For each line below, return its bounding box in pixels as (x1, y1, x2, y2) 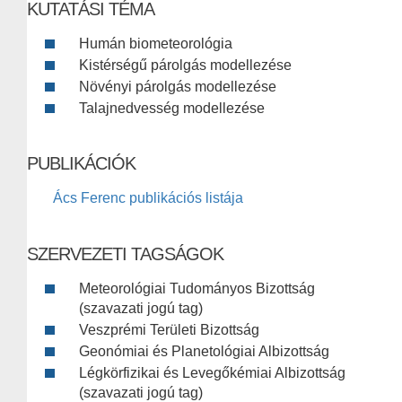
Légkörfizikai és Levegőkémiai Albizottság (79, 365, 345, 381)
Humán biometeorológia (79, 36, 232, 52)
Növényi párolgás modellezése (79, 79, 276, 95)
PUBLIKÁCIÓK (27, 153, 135, 174)
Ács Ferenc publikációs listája (53, 190, 243, 206)
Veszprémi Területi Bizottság (79, 322, 259, 338)
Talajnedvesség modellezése (79, 100, 265, 117)
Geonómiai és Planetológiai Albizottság (79, 344, 329, 360)
